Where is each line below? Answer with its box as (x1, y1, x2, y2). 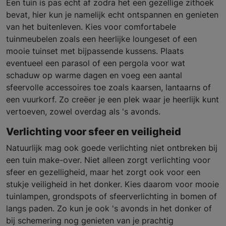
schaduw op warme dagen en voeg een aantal (6, 70, 182, 81)
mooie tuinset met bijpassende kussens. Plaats (6, 46, 184, 56)
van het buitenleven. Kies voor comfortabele (6, 22, 176, 32)
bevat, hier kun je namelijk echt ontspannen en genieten (6, 10, 218, 20)
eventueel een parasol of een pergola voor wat (6, 58, 185, 69)
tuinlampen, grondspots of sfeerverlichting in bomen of (6, 191, 217, 202)
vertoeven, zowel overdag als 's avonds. (6, 106, 160, 117)
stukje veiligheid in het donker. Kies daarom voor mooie (6, 179, 219, 190)
